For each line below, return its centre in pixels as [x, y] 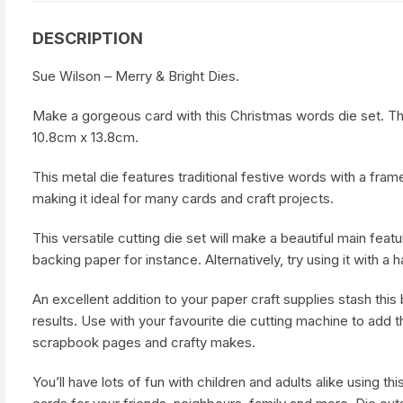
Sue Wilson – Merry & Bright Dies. [136, 76]
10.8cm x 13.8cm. [85, 138]
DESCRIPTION [88, 39]
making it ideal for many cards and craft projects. [183, 199]
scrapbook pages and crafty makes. [144, 343]
